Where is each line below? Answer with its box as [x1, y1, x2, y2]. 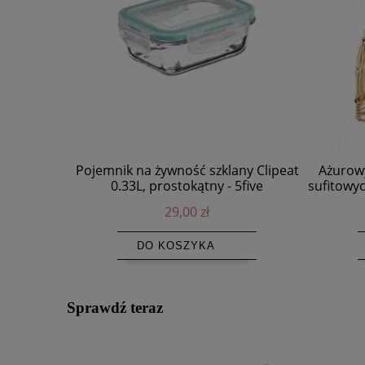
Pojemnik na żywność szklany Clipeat [75, 161, 299, 179]
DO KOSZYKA [137, 239, 215, 252]
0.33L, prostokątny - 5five [111, 176, 263, 195]
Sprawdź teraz [67, 298, 163, 316]
